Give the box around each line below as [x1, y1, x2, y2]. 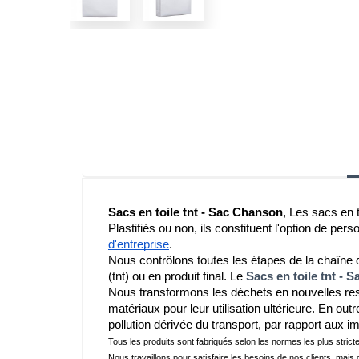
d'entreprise [108, 237, 169, 251]
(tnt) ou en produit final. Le [108, 269, 246, 283]
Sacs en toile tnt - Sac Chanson [108, 205, 283, 219]
